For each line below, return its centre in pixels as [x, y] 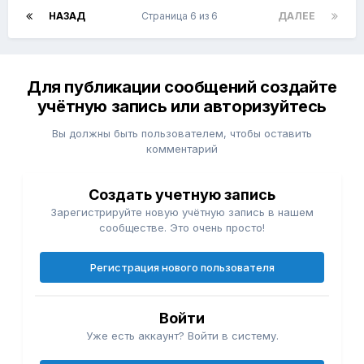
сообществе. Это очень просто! [182, 228]
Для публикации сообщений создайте [182, 87]
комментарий [182, 149]
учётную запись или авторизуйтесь [182, 107]
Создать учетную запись [182, 195]
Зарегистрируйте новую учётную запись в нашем [182, 212]
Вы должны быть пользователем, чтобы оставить [182, 134]
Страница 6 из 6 [182, 16]
